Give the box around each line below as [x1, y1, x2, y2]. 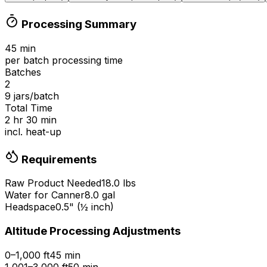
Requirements [19, 152, 97, 166]
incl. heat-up [5, 125, 61, 138]
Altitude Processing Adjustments [5, 224, 181, 238]
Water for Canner [5, 189, 85, 201]
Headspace [5, 201, 55, 213]
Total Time [5, 101, 52, 114]
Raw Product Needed [5, 177, 101, 190]
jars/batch [11, 89, 59, 102]
